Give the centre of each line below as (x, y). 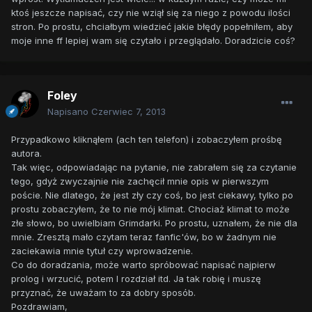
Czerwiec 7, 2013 (128, 112)
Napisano (69, 112)
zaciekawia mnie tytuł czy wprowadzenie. (102, 251)
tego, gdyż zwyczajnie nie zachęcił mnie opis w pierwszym (140, 181)
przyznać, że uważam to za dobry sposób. (103, 293)
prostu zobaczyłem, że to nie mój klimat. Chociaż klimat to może (150, 209)
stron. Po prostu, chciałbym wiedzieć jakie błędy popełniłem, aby (152, 27)
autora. (26, 154)
